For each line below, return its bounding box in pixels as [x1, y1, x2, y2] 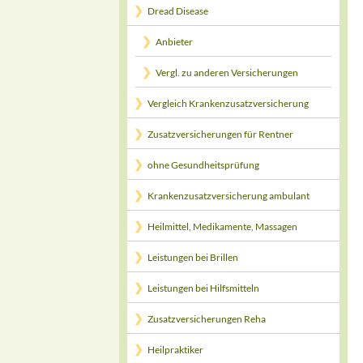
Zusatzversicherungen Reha [147, 313, 266, 325]
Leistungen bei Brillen [147, 251, 238, 263]
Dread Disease [147, 5, 208, 17]
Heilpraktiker [147, 344, 203, 356]
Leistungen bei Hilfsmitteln [147, 282, 259, 294]
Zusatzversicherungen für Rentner [147, 128, 293, 140]
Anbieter [156, 36, 193, 48]
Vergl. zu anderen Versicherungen [156, 66, 298, 79]
